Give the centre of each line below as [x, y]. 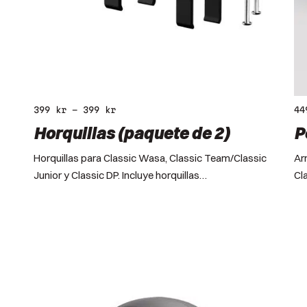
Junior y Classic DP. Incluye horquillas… [120, 175]
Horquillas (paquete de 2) [132, 133]
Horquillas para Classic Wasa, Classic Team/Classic [150, 158]
